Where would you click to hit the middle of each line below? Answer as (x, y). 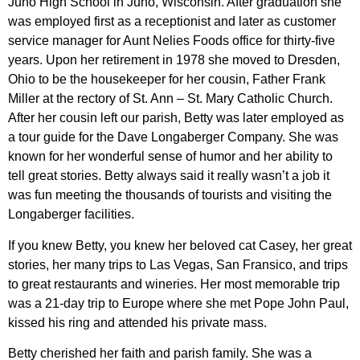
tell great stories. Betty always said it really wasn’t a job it (169, 176)
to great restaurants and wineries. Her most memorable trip (174, 284)
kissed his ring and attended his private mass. (137, 322)
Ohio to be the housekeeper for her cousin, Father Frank (167, 80)
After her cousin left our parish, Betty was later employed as (176, 118)
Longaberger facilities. (71, 215)
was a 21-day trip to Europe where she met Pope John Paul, (178, 303)
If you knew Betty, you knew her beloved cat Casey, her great (180, 245)
